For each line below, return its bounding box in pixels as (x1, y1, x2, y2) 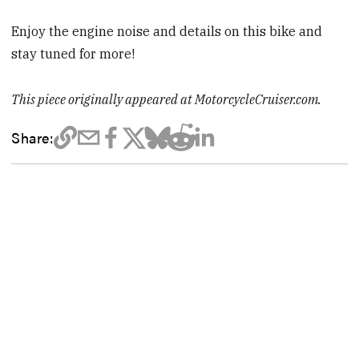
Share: (11, 127, 54, 148)
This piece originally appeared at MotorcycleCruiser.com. (11, 91, 322, 108)
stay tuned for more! (11, 46, 135, 63)
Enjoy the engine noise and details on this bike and (11, 23, 323, 40)
